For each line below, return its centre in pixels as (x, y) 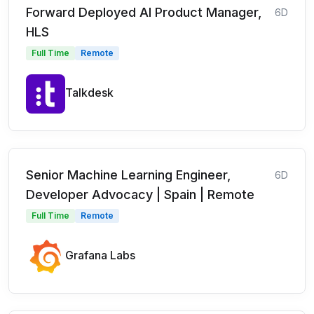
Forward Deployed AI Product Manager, (144, 12)
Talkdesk (89, 92)
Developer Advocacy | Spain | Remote (140, 194)
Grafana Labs (100, 255)
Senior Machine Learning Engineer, (128, 175)
